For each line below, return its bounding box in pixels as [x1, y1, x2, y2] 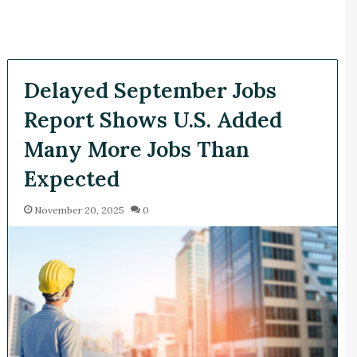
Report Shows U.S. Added [23, 106, 282, 134]
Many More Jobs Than [23, 135, 249, 163]
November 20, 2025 [33, 204, 124, 217]
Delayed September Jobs [23, 76, 277, 104]
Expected [23, 165, 120, 193]
